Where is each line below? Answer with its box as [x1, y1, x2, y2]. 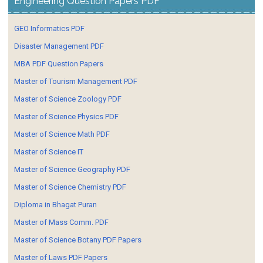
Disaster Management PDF [14, 41, 104, 50]
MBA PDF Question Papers [14, 59, 103, 68]
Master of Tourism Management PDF [14, 76, 137, 86]
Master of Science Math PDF [14, 129, 110, 139]
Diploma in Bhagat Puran [14, 200, 97, 209]
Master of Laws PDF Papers [14, 252, 107, 262]
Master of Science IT [14, 147, 83, 156]
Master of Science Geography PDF [14, 164, 130, 174]
